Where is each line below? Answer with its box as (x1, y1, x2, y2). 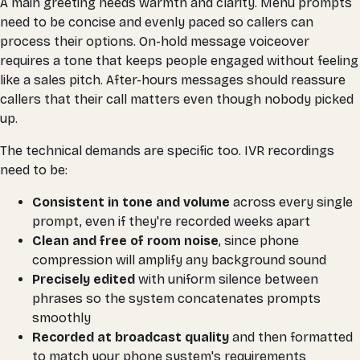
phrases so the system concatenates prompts (32, 291, 321, 307)
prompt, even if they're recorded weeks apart (32, 214, 310, 230)
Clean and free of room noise (32, 233, 219, 249)
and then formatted (229, 329, 353, 346)
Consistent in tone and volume (32, 194, 230, 211)
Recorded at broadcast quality (32, 329, 229, 346)
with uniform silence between (135, 272, 318, 288)
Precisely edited (32, 272, 135, 288)
